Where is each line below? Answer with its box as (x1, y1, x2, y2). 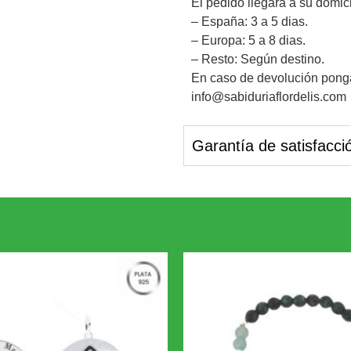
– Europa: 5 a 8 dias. (191, 33, 306, 47)
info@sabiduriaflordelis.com (191, 89, 346, 103)
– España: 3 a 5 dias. (191, 14, 308, 28)
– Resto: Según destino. (191, 52, 324, 66)
